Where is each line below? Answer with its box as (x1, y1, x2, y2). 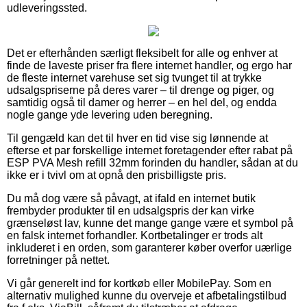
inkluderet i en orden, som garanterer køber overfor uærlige (7, 241, 292, 254)
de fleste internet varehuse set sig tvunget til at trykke (7, 71, 262, 84)
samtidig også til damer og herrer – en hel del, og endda (7, 96, 277, 108)
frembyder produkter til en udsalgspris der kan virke (7, 204, 254, 217)
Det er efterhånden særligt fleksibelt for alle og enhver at (7, 47, 278, 59)
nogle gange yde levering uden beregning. (7, 108, 212, 121)
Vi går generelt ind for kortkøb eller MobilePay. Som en (7, 277, 271, 289)
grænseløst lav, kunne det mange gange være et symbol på (7, 217, 293, 229)
